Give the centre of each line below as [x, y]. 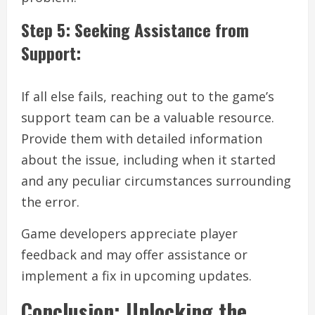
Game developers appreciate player [129, 234]
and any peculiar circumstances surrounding [156, 181]
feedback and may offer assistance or [134, 255]
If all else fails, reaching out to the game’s [148, 97]
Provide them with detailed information [142, 139]
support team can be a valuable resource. [148, 118]
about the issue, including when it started [148, 160]
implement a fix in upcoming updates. [136, 276]
